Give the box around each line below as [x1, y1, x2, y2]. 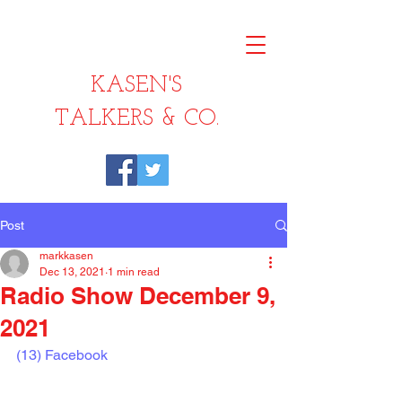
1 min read [108, 266, 160, 278]
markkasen [39, 249, 93, 262]
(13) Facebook [16, 346, 108, 363]
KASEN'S [91, 74, 182, 97]
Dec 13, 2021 [39, 266, 105, 278]
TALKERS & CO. [54, 108, 219, 130]
